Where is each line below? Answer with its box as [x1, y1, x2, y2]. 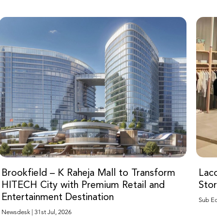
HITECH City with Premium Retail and [1, 177, 165, 193]
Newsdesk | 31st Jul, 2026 [1, 208, 72, 216]
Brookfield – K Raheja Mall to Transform [1, 165, 176, 181]
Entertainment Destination [1, 189, 114, 205]
